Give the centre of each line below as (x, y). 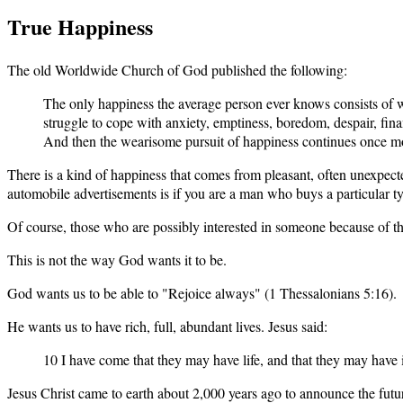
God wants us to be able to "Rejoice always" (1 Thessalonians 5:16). (202, 292)
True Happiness (80, 26)
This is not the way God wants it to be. (117, 259)
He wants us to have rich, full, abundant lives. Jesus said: (167, 326)
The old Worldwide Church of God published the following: (177, 69)
